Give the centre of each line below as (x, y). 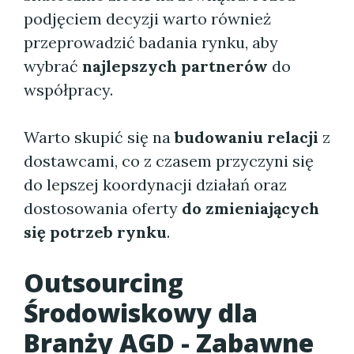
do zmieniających (250, 208)
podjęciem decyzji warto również (147, 19)
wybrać (53, 66)
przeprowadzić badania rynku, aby (151, 42)
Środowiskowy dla (141, 313)
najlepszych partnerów (175, 66)
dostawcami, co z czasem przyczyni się (169, 161)
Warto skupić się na (99, 137)
